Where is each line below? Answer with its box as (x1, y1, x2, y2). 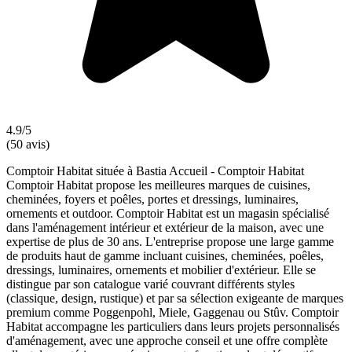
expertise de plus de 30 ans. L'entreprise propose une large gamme (6, 234, 334, 248)
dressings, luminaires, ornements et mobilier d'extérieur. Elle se (6, 262, 316, 277)
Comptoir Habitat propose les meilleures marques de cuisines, (6, 178, 310, 192)
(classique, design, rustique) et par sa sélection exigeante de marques (6, 291, 343, 305)
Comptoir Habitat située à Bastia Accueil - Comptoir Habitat (6, 163, 304, 178)
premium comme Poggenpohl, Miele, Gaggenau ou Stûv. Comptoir (6, 305, 339, 319)
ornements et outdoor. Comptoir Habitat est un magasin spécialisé (6, 206, 329, 220)
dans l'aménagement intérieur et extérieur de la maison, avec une (6, 220, 324, 234)
